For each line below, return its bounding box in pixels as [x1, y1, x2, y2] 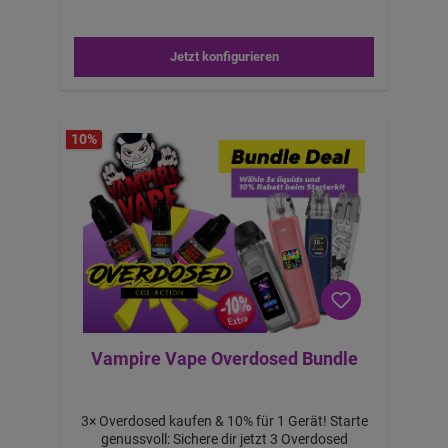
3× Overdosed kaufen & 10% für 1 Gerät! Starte [80, 412, 330, 429]
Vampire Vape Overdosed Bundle [90, 347, 358, 369]
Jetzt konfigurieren [169, 49, 279, 65]
